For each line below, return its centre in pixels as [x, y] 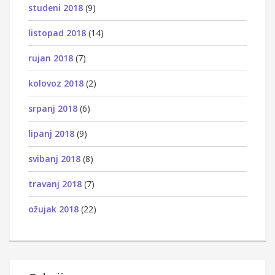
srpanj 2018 [53, 108]
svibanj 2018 [54, 158]
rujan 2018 [51, 58]
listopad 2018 [57, 33]
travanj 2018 [55, 184]
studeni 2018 [56, 7]
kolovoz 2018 [56, 83]
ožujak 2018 [53, 209]
